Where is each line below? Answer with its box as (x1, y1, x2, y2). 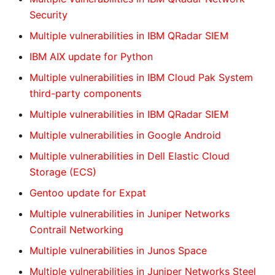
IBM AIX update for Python (29, 50, 153, 63)
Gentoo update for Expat (29, 187, 146, 199)
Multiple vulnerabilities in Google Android (29, 129, 221, 141)
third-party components (29, 87, 141, 99)
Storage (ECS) (29, 166, 96, 178)
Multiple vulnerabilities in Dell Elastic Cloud (29, 150, 230, 162)
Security (29, 9, 68, 21)
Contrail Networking (29, 223, 123, 236)
